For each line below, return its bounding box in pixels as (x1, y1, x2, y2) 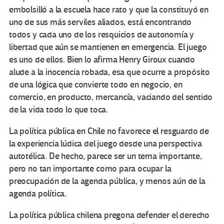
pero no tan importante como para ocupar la (9, 163, 171, 174)
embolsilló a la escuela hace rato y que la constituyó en (9, 4, 208, 15)
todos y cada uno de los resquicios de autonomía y (9, 29, 194, 40)
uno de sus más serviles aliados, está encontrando (9, 17, 192, 28)
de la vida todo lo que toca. (9, 104, 108, 115)
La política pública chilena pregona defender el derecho (9, 210, 210, 221)
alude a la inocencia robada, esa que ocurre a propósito (9, 67, 210, 78)
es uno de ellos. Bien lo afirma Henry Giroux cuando (9, 54, 195, 65)
